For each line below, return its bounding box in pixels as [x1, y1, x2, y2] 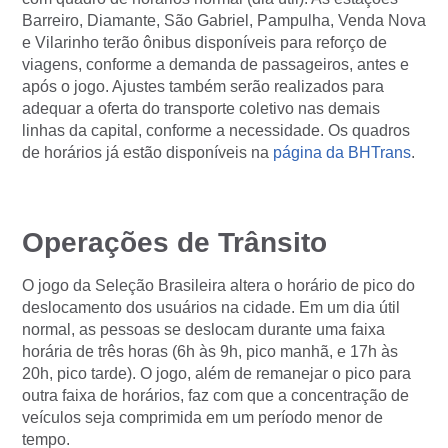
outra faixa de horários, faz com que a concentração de [22, 387, 409, 404]
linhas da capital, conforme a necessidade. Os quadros [22, 122, 410, 139]
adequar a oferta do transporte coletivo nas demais [22, 100, 380, 117]
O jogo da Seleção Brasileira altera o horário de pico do [22, 277, 415, 294]
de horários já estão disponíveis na [22, 144, 273, 161]
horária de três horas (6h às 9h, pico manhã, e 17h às [22, 343, 398, 360]
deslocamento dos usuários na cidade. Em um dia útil [22, 299, 400, 316]
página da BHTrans [273, 144, 411, 161]
